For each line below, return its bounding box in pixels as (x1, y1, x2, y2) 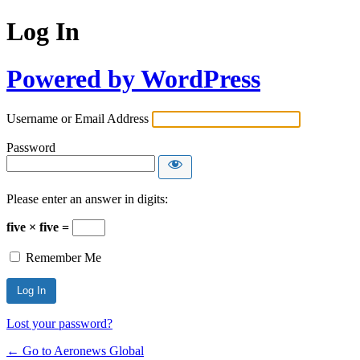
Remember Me (26, 251, 101, 265)
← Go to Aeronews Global (6, 344, 144, 358)
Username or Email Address (6, 112, 149, 126)
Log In (6, 17, 80, 47)
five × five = (6, 220, 72, 235)
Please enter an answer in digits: (6, 192, 168, 207)
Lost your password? (6, 317, 112, 331)
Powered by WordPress (6, 63, 260, 93)
